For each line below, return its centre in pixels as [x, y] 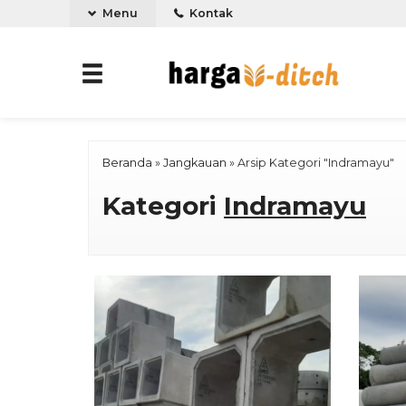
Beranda [127, 163]
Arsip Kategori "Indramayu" [316, 163]
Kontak [210, 13]
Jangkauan [195, 163]
